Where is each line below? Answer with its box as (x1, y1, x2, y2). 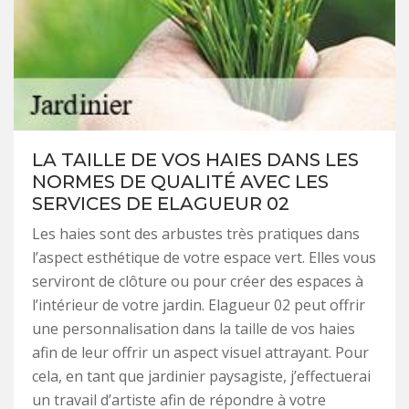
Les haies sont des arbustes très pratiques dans (32, 224, 360, 244)
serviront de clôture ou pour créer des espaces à (32, 271, 363, 291)
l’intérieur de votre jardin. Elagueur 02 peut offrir (32, 295, 365, 315)
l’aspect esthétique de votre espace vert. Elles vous (32, 247, 376, 267)
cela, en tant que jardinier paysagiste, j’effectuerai (32, 366, 371, 386)
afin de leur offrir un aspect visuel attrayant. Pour (32, 342, 369, 362)
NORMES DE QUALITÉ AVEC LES (32, 171, 329, 193)
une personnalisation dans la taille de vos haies (32, 319, 355, 339)
